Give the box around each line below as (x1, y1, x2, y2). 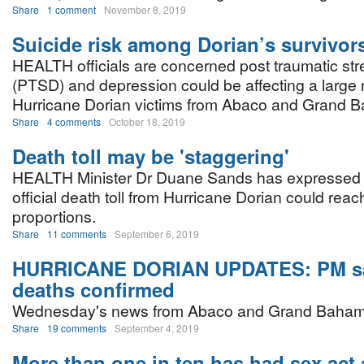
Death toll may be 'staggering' (12, 142, 289, 170)
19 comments (47, 321, 106, 335)
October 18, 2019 (109, 115, 185, 128)
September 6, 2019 (115, 227, 199, 240)
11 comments (47, 227, 106, 240)
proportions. (12, 205, 96, 227)
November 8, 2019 (104, 2, 186, 16)
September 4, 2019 (115, 321, 199, 335)
